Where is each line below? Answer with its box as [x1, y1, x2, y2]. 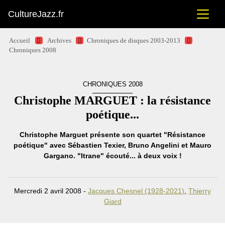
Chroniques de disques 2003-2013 [86, 37, 180, 44]
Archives [47, 37, 71, 44]
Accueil [9, 37, 31, 44]
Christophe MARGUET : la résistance [14, 94, 211, 107]
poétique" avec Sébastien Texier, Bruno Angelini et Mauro [14, 141, 211, 149]
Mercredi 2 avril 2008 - [14, 187, 88, 195]
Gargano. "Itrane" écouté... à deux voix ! [43, 152, 182, 160]
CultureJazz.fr [8, 9, 64, 19]
